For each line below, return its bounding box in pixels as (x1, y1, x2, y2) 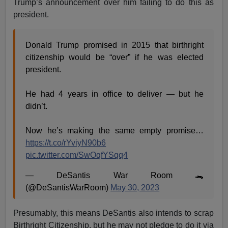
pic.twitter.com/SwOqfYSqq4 (25, 150, 128, 159)
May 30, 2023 (110, 183, 160, 192)
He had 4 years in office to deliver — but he (25, 89, 204, 98)
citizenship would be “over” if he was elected (25, 52, 204, 62)
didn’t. (25, 101, 48, 110)
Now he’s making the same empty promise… (25, 126, 204, 135)
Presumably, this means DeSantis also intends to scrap (13, 208, 214, 217)
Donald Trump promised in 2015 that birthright (25, 40, 204, 49)
